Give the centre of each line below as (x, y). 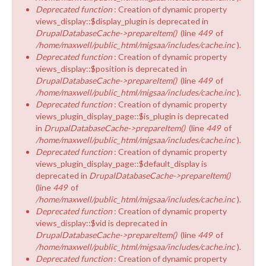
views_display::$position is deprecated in (111, 68)
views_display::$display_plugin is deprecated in (122, 21)
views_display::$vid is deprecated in (102, 223)
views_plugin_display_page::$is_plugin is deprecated (132, 116)
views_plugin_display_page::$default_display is (121, 163)
